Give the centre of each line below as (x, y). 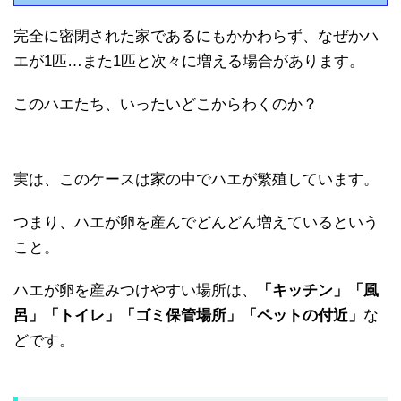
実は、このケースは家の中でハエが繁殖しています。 (196, 180)
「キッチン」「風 (318, 291)
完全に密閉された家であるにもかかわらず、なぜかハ (196, 37)
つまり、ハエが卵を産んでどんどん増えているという (196, 223)
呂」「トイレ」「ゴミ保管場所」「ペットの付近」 (188, 316)
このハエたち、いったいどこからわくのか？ (166, 105)
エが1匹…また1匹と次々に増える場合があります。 (189, 62)
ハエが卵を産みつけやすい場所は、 (135, 291)
